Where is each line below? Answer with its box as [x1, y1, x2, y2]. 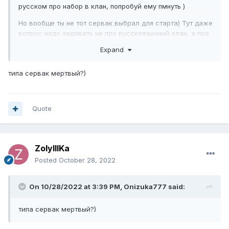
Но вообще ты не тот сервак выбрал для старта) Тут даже [18, 19, 213, 28]
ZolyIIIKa [35, 143, 70, 154]
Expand [100, 45, 128, 54]
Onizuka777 [124, 182, 167, 191]
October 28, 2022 [59, 156, 116, 165]
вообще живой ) [18, 39, 72, 48]
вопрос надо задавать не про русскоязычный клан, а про [18, 29, 209, 38]
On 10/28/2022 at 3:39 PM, [29, 182, 124, 191]
